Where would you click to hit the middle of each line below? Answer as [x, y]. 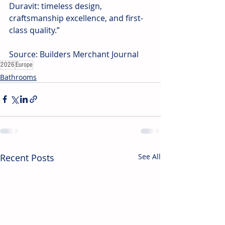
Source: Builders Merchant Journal [74, 54]
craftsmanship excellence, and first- [76, 18]
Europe [24, 65]
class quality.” [35, 30]
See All [149, 156]
